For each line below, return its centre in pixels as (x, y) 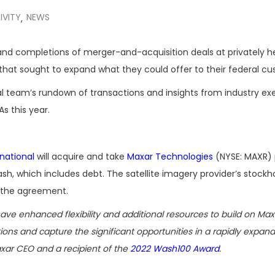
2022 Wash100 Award (175, 249)
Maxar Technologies (170, 157)
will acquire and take (81, 157)
